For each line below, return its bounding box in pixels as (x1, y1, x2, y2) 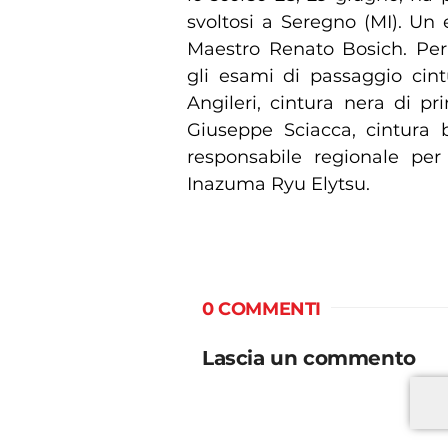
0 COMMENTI (202, 297, 321, 320)
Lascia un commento (202, 345, 416, 370)
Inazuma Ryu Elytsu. (187, 172, 370, 195)
